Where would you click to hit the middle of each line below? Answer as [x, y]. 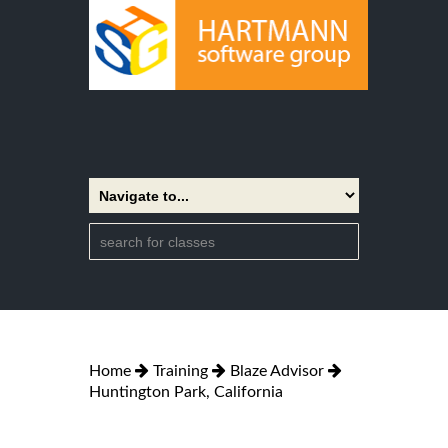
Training [180, 370]
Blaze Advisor [277, 370]
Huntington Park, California [186, 391]
